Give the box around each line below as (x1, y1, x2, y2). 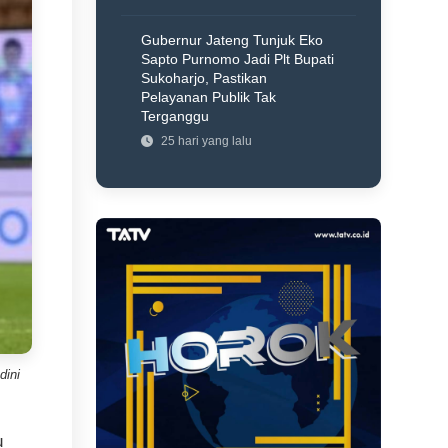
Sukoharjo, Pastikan (141, 70, 268, 86)
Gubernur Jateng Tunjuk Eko (141, 32, 324, 48)
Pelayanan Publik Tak (141, 89, 277, 105)
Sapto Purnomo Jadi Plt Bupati (141, 51, 335, 67)
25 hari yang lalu (158, 134, 253, 148)
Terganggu (141, 108, 210, 124)
